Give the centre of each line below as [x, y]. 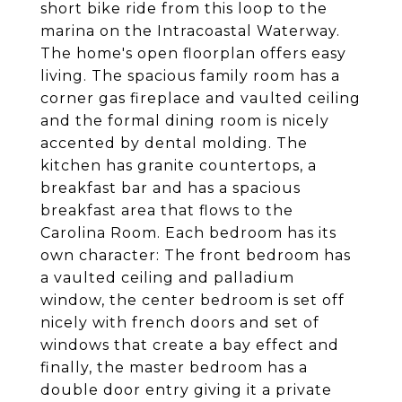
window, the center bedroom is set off [192, 300]
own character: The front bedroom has [196, 255]
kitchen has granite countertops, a [179, 166]
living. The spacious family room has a [190, 76]
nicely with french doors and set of [180, 323]
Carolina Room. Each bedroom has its [188, 233]
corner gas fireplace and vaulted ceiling [201, 98]
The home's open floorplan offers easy [193, 53]
